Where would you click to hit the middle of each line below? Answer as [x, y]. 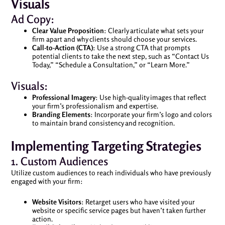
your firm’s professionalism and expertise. [95, 105]
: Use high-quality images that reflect [151, 97]
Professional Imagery [64, 97]
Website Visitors [57, 202]
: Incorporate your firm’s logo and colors [151, 114]
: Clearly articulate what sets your [154, 30]
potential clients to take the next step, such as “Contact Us [120, 56]
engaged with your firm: [47, 181]
